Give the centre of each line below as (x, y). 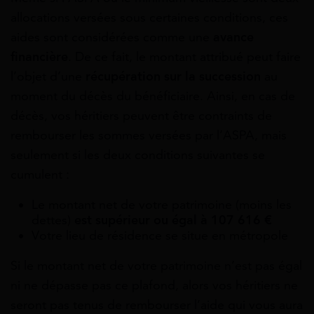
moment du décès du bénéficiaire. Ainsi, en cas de (153, 96)
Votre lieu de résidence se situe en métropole (160, 235)
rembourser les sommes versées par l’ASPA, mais (149, 135)
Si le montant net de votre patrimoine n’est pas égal (156, 265)
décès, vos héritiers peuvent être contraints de (141, 115)
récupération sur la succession (173, 76)
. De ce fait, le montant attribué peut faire (184, 56)
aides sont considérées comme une (112, 37)
